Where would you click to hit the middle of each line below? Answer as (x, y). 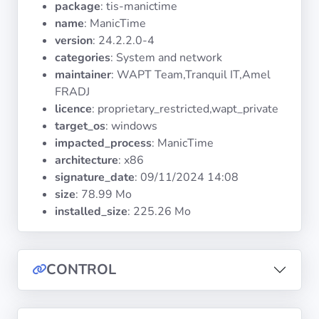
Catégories (37, 60)
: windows (131, 126)
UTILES (25, 147)
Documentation (38, 183)
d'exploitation (37, 15)
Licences (37, 105)
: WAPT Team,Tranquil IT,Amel (191, 75)
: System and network (166, 58)
